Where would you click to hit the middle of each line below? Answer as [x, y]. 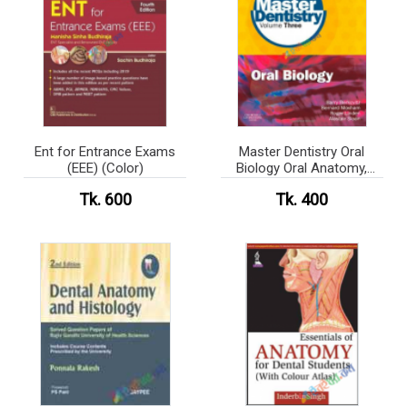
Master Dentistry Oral [302, 151]
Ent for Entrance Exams [105, 151]
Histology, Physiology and [302, 184]
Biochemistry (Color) [302, 200]
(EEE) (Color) [105, 168]
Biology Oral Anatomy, [302, 168]
